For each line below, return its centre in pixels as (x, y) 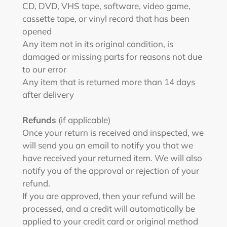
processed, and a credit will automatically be (109, 209)
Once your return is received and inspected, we (113, 133)
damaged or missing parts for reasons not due (112, 56)
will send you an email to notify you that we (108, 145)
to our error (44, 69)
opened (37, 31)
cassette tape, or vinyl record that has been (106, 18)
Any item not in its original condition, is (98, 44)
